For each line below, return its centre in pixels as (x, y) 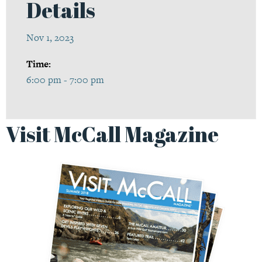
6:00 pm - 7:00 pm (65, 80)
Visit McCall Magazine (112, 134)
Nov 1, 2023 (50, 38)
